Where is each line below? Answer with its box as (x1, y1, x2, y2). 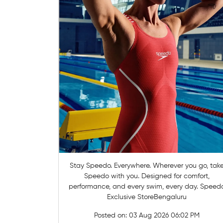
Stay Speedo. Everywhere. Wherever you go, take (70, 162, 153, 169)
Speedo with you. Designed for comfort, (84, 172, 210, 180)
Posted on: (94, 212, 129, 219)
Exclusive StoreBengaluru (107, 193, 187, 201)
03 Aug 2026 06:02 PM (129, 212, 200, 219)
